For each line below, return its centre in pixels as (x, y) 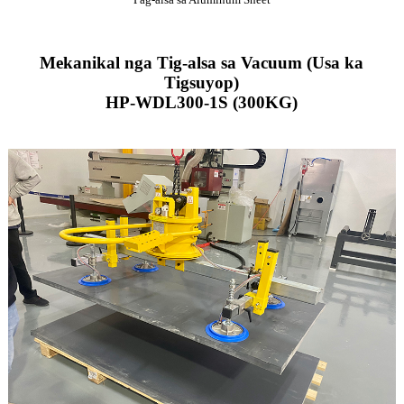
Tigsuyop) (202, 83)
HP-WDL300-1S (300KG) (202, 103)
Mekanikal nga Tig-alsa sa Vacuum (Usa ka (202, 63)
